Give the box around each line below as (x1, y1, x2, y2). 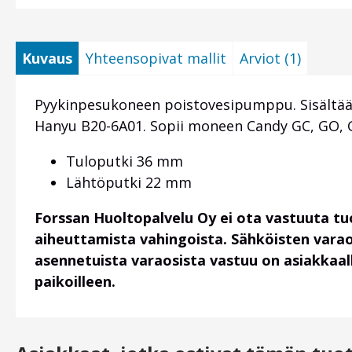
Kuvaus (22, 49, 72, 68)
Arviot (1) (240, 49, 301, 68)
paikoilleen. (35, 272, 115, 291)
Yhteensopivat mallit (86, 49, 226, 68)
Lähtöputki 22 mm (66, 173, 192, 192)
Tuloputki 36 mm (66, 152, 183, 171)
